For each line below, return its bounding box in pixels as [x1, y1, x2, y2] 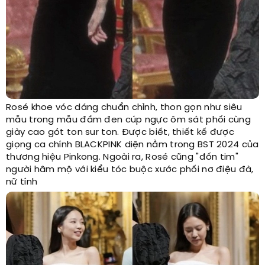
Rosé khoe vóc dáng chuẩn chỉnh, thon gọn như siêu [6, 103, 243, 113]
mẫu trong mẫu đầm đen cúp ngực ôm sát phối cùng [6, 115, 251, 125]
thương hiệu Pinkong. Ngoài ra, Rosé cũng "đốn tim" [6, 153, 238, 163]
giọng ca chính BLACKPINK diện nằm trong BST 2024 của [6, 140, 259, 150]
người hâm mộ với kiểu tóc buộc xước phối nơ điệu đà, [6, 165, 254, 175]
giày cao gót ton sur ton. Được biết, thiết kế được [6, 128, 234, 138]
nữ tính [6, 177, 38, 188]
